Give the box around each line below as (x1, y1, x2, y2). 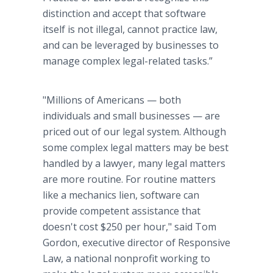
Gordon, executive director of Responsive (43, 236, 230, 249)
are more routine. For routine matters (43, 172, 216, 186)
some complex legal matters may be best (43, 141, 229, 154)
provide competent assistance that (43, 204, 200, 218)
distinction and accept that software (43, 7, 206, 20)
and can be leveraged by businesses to (43, 38, 219, 52)
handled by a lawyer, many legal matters (43, 157, 225, 170)
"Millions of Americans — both (43, 93, 181, 107)
